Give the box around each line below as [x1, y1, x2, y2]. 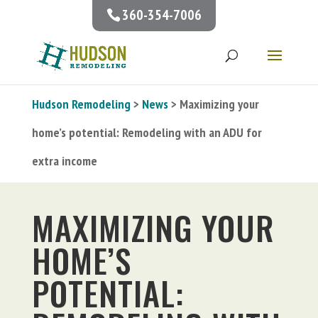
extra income [31, 153, 97, 169]
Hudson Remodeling [31, 96, 131, 112]
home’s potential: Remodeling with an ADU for [31, 124, 262, 141]
